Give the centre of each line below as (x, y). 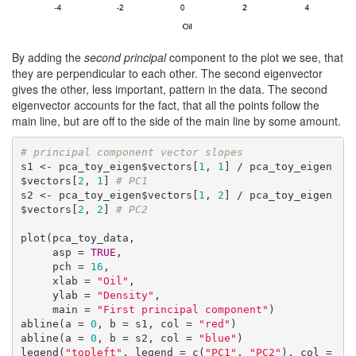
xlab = (74, 281)
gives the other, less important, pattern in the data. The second (170, 89)
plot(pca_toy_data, (77, 238)
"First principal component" (182, 309)
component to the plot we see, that (255, 58)
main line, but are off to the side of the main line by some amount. (176, 121)
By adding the (48, 58)
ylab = (74, 295)
